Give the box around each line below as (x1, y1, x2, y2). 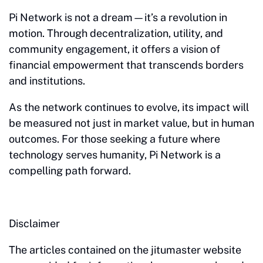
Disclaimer (9, 217, 62, 230)
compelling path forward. (9, 164, 131, 177)
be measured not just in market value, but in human (9, 116, 254, 129)
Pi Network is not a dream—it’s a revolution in (9, 11, 227, 23)
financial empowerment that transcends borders (9, 58, 244, 71)
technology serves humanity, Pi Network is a (9, 148, 221, 161)
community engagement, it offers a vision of (9, 42, 220, 55)
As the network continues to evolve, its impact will (9, 100, 249, 113)
